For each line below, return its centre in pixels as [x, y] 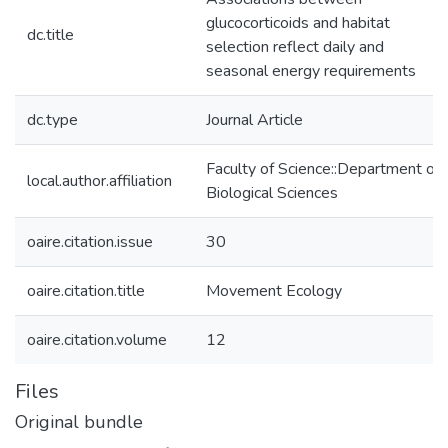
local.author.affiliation [99, 181]
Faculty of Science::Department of [323, 169]
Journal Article [254, 120]
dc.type [52, 120]
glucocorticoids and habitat [298, 23]
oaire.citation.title [86, 291]
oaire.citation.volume [97, 340]
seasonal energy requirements [311, 71]
